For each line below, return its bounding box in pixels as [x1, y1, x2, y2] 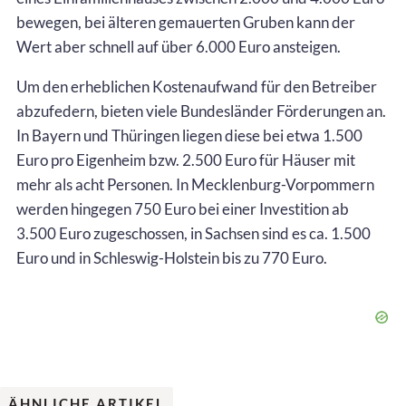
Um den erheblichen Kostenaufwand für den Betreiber [16, 76, 377, 96]
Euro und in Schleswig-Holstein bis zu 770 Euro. [16, 247, 327, 267]
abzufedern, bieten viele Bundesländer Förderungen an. [16, 101, 386, 121]
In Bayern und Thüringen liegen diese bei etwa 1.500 [16, 125, 362, 145]
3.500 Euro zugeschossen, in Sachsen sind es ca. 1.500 [16, 223, 371, 243]
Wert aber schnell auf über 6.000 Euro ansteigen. [16, 36, 341, 56]
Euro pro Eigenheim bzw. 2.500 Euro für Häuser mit [16, 150, 355, 169]
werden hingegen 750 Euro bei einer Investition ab [16, 198, 349, 218]
